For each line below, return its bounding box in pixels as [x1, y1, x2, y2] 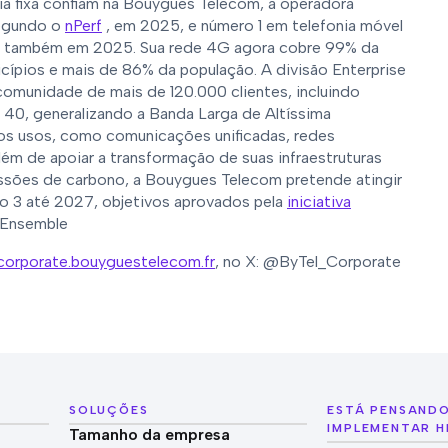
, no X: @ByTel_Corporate [215, 252, 401, 271]
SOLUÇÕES [69, 403, 149, 417]
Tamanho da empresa [69, 425, 231, 444]
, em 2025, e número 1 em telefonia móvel [102, 16, 403, 35]
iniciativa [287, 192, 351, 211]
